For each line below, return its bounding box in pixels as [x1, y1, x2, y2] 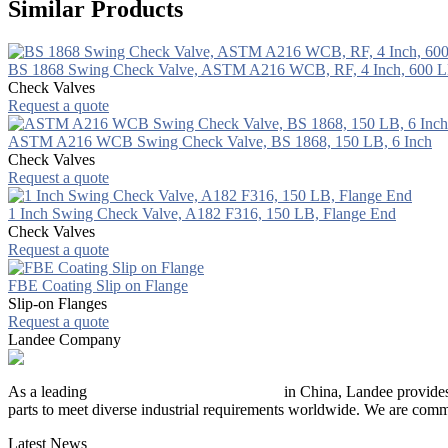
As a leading [8, 382, 91, 400]
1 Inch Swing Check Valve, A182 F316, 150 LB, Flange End [8, 204, 396, 222]
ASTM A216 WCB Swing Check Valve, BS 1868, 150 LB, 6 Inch [8, 132, 432, 150]
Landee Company [8, 330, 121, 348]
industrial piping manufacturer [91, 382, 280, 400]
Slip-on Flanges [8, 294, 107, 312]
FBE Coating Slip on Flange [8, 276, 188, 294]
